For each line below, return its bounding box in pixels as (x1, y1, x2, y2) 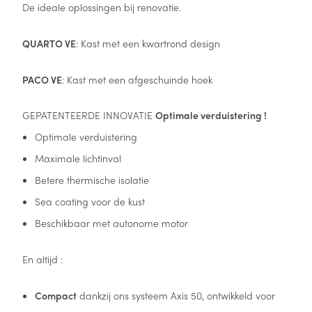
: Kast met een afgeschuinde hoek (61, 72, 212, 86)
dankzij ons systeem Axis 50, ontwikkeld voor (77, 288, 276, 302)
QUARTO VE (22, 36, 76, 50)
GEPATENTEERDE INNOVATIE (22, 108, 155, 123)
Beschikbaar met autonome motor (35, 216, 189, 231)
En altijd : (22, 252, 63, 267)
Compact (35, 288, 77, 302)
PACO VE (22, 72, 62, 86)
